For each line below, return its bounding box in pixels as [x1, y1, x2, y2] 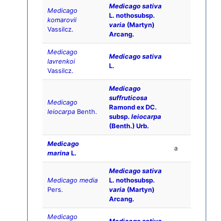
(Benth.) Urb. [109, 122, 149, 130]
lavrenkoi [47, 57, 75, 66]
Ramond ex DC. [109, 103, 157, 111]
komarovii [47, 16, 76, 24]
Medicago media [47, 176, 98, 184]
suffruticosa [109, 94, 147, 102]
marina [47, 149, 70, 157]
